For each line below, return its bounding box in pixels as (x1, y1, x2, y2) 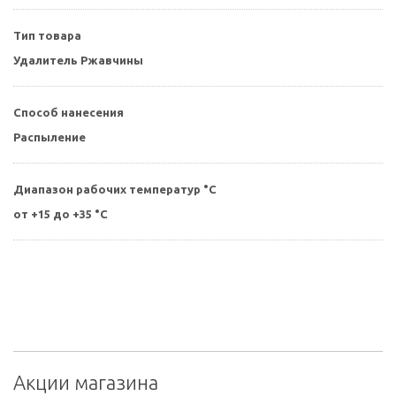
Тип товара (13, 28, 81, 42)
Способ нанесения (13, 105, 124, 118)
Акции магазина (13, 370, 158, 393)
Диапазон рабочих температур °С (13, 182, 217, 195)
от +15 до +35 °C (13, 207, 108, 220)
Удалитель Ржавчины (13, 53, 143, 66)
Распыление (13, 130, 86, 143)
